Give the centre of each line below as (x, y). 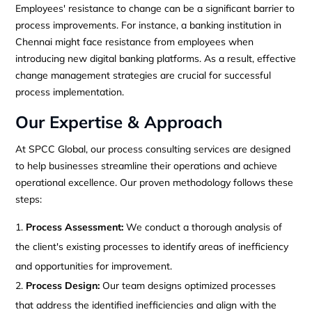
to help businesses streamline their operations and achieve (147, 165)
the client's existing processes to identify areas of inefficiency (152, 246)
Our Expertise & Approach (119, 122)
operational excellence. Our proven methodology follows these (155, 182)
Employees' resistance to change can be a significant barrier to (155, 8)
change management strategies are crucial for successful (143, 75)
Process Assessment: (75, 227)
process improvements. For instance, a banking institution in (149, 25)
